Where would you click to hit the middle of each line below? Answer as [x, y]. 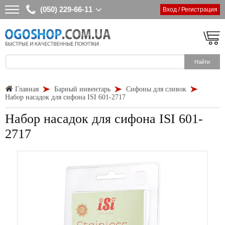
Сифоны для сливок [156, 89]
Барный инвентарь [82, 89]
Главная [27, 89]
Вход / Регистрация [190, 10]
